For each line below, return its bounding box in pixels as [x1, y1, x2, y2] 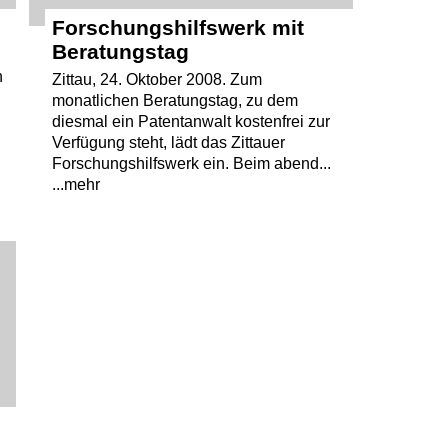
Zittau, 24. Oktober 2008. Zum [51, 70, 262, 88]
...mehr [51, 175, 100, 193]
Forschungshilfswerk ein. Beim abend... [51, 154, 331, 172]
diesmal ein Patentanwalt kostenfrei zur [51, 112, 330, 130]
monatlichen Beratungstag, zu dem [51, 91, 298, 109]
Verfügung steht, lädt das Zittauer [51, 133, 285, 151]
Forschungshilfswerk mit [51, 15, 304, 39]
